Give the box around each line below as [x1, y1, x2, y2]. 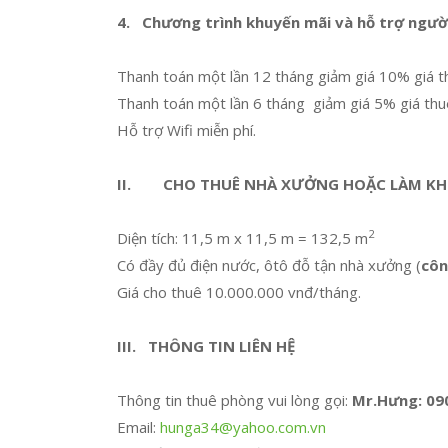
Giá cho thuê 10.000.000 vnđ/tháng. [117, 282, 361, 302]
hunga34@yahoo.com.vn [160, 417, 326, 437]
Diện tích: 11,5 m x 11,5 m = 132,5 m [117, 228, 368, 248]
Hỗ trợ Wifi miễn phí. [117, 120, 256, 140]
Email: [117, 417, 160, 437]
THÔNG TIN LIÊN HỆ [148, 336, 295, 356]
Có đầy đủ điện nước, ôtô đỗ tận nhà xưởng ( [117, 255, 421, 275]
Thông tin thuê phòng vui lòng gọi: [117, 390, 352, 410]
